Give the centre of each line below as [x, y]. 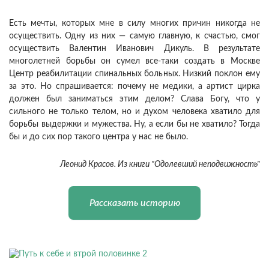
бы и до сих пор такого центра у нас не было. [98, 137]
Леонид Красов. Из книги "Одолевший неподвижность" [160, 165]
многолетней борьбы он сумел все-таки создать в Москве [134, 62]
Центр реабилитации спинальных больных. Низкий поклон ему [134, 74]
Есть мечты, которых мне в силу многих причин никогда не [134, 24]
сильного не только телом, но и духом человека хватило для [134, 112]
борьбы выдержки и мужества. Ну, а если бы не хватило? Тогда [134, 125]
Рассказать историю [134, 203]
